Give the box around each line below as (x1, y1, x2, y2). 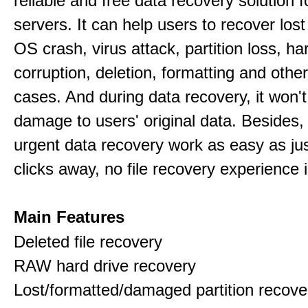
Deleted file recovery (14, 232, 162, 251)
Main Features (14, 208, 124, 226)
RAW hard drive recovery (14, 256, 196, 275)
